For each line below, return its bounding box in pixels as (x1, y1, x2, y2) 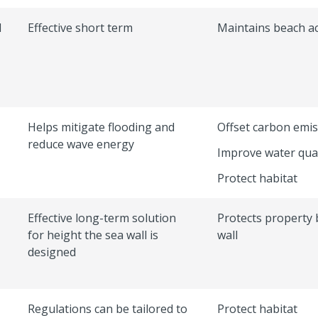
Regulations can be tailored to (28, 300, 187, 317)
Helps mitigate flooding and (28, 119, 175, 135)
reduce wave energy (28, 136, 134, 152)
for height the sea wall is (28, 226, 158, 243)
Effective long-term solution (28, 209, 176, 226)
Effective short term (28, 19, 133, 35)
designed (28, 243, 76, 260)
